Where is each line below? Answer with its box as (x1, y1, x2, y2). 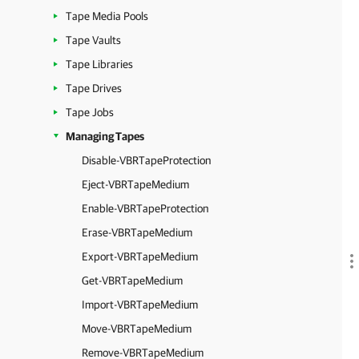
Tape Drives (66, 82, 122, 95)
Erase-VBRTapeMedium (82, 226, 192, 239)
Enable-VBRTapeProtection (82, 202, 208, 215)
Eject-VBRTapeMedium (82, 178, 189, 191)
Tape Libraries (66, 58, 133, 71)
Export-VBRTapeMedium (82, 250, 198, 263)
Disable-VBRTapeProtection (82, 154, 211, 167)
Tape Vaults (66, 34, 121, 46)
